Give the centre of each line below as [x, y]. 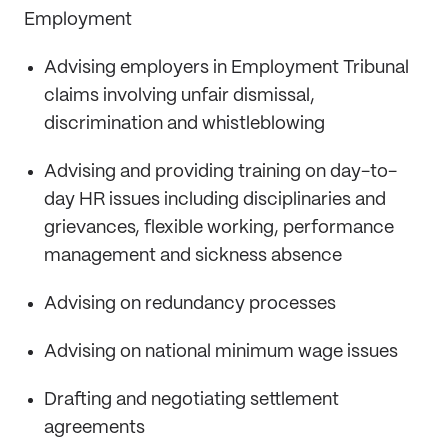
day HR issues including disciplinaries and [215, 200]
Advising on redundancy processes [190, 304]
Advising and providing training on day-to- [220, 172]
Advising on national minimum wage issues [221, 352]
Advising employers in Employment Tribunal [226, 68]
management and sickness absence [193, 256]
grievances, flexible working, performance [219, 228]
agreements [94, 428]
